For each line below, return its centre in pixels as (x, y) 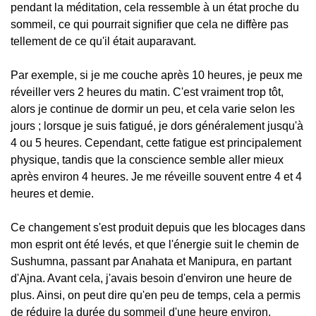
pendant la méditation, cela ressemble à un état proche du (155, 7)
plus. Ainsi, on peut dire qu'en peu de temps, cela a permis (156, 295)
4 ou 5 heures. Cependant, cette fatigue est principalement (156, 143)
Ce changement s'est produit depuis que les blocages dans (158, 227)
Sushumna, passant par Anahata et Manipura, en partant (151, 261)
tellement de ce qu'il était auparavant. (103, 41)
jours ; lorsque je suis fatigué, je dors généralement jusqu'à (157, 126)
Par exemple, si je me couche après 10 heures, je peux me (157, 75)
